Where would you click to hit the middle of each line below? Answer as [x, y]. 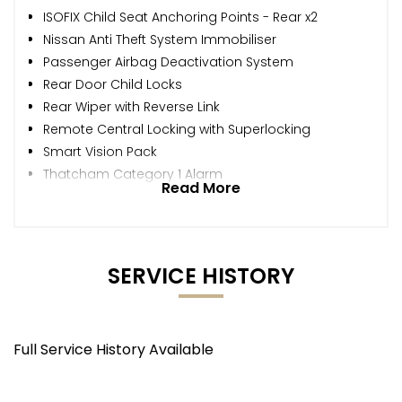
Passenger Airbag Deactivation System [168, 61]
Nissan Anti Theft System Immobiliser [160, 39]
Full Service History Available [114, 349]
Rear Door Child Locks [113, 84]
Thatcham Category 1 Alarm [133, 174]
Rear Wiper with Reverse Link [131, 106]
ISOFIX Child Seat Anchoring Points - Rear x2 [180, 17]
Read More [201, 188]
